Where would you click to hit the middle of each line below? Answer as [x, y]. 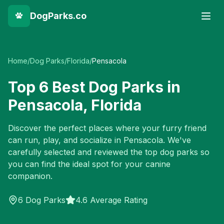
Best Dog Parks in [114, 87]
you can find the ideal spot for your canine [89, 164]
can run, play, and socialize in [66, 140]
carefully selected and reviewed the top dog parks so [109, 152]
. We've [177, 140]
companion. [30, 176]
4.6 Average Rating [111, 200]
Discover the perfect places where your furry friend [107, 128]
